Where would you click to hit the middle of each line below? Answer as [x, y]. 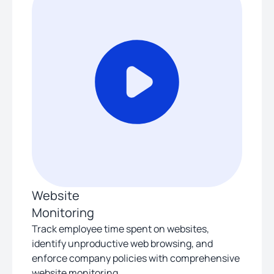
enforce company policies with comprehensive [136, 258]
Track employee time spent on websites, [120, 229]
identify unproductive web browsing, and [122, 244]
